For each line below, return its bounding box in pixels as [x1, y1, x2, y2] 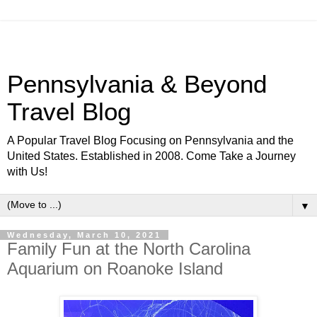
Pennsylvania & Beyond [7, 71, 267, 98]
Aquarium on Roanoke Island [7, 259, 223, 278]
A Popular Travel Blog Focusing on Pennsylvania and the [7, 134, 294, 146]
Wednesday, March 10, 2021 [7, 231, 161, 239]
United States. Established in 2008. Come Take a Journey [7, 150, 296, 162]
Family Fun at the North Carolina [7, 239, 250, 258]
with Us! [7, 166, 47, 178]
